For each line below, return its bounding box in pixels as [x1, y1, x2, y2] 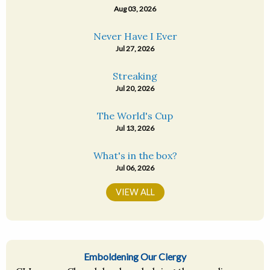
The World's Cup [97, 110, 173, 122]
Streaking [113, 70, 157, 83]
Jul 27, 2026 [116, 44, 154, 54]
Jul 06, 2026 [116, 163, 154, 173]
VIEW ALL [115, 187, 155, 198]
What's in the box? [93, 149, 177, 162]
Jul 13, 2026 [116, 124, 154, 133]
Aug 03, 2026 [114, 4, 156, 14]
